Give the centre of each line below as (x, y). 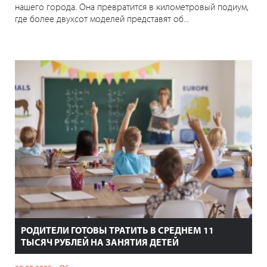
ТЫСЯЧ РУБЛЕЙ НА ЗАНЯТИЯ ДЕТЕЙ (100, 242)
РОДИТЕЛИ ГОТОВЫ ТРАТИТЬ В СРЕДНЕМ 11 (117, 230)
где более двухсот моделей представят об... (102, 18)
